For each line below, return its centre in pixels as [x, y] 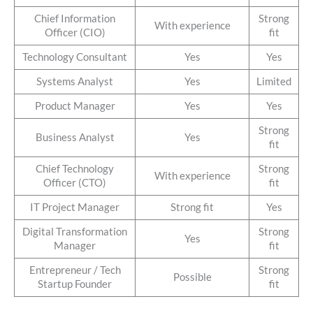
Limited [274, 82]
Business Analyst [75, 138]
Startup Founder [75, 284]
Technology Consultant [75, 57]
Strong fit [192, 208]
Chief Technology [75, 169]
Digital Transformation [75, 232]
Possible [192, 277]
